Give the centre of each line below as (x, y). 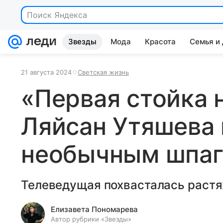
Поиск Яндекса (57, 15)
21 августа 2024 (46, 72)
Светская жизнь (103, 72)
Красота (160, 42)
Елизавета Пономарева (94, 209)
